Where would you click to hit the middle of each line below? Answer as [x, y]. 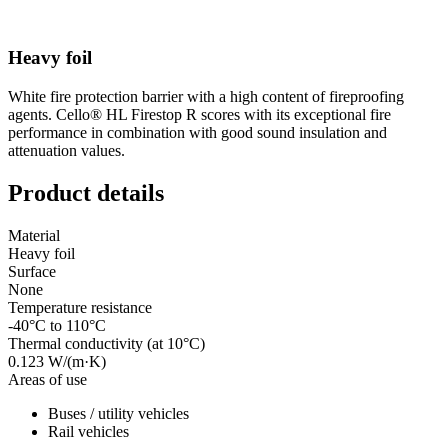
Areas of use [47, 379]
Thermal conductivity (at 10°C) [106, 343]
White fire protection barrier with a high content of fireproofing [206, 96]
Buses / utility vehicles [118, 413]
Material [34, 235]
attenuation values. [66, 150]
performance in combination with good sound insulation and [197, 132]
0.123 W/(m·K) [57, 361]
